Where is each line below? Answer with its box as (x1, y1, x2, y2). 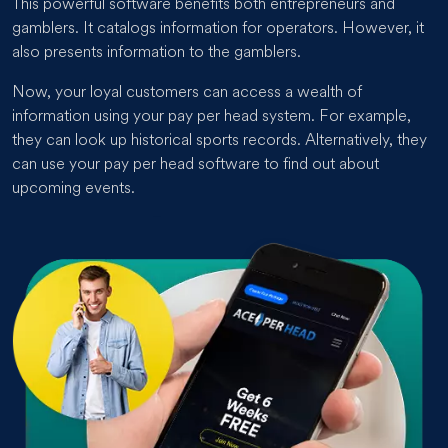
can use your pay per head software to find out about (12, 152, 379, 176)
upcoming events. (12, 176, 135, 200)
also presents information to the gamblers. (12, 40, 301, 64)
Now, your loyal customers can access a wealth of (12, 80, 362, 104)
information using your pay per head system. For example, (12, 104, 411, 128)
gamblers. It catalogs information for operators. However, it (12, 16, 424, 40)
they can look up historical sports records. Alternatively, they (12, 128, 427, 152)
